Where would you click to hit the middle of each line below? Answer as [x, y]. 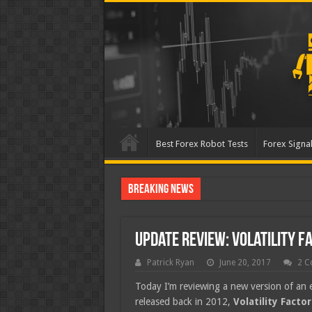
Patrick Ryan [170, 263]
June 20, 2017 [245, 263]
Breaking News [161, 190]
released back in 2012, [184, 302]
